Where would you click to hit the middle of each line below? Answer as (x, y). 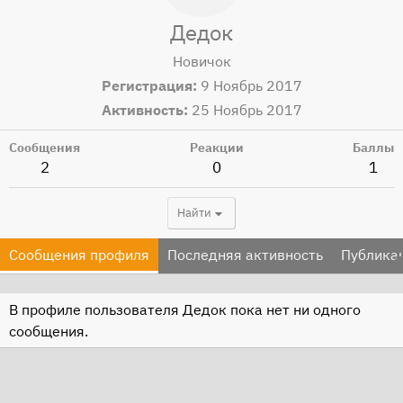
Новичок (201, 61)
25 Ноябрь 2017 (246, 110)
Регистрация (147, 85)
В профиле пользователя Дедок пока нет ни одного (185, 309)
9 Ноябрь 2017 (251, 85)
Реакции (216, 148)
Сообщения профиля (79, 255)
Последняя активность (245, 255)
